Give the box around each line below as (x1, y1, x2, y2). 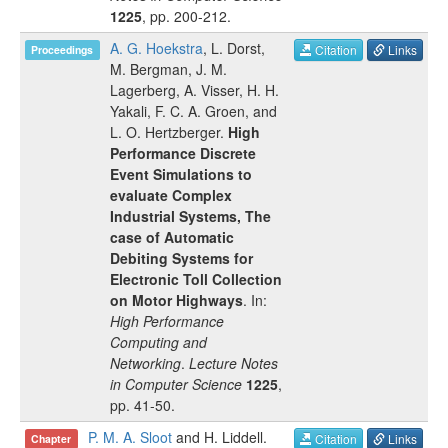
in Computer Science (110, 374, 242, 394)
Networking (110, 353, 181, 373)
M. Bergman (110, 59, 188, 79)
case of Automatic (110, 227, 234, 247)
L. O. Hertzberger (110, 122, 220, 142)
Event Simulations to (110, 164, 252, 184)
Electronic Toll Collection (110, 269, 282, 289)
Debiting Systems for (110, 248, 253, 268)
